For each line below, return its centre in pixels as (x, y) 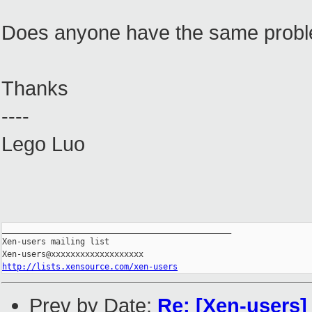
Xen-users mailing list (56, 242)
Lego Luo (43, 144)
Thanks (35, 88)
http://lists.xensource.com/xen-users (90, 267)
